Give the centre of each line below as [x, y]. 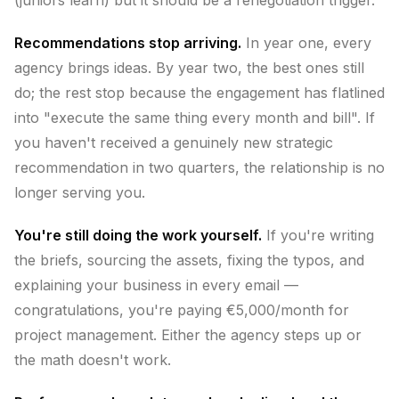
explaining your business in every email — [156, 285]
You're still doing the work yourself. [138, 235]
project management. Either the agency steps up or [188, 335]
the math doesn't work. [93, 360]
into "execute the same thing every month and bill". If [195, 118]
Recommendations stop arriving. [128, 43]
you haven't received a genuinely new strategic [174, 142]
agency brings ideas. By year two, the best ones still [189, 68]
